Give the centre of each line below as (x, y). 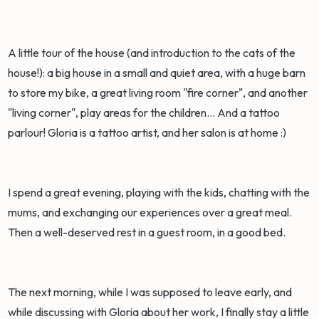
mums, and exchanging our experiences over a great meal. (150, 213)
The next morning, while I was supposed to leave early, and (150, 292)
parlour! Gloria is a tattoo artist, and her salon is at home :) (148, 133)
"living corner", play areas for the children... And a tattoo (144, 113)
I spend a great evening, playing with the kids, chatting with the (159, 193)
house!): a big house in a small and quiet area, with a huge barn (157, 73)
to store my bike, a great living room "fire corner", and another (158, 93)
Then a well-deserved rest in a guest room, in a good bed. (148, 232)
